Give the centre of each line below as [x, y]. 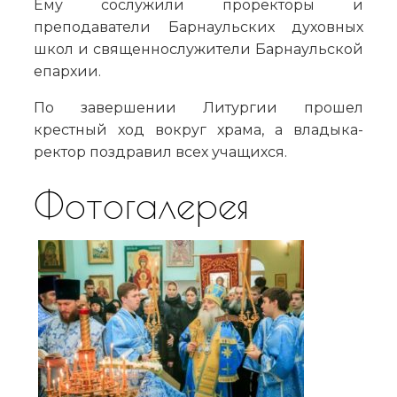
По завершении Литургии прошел [198, 108]
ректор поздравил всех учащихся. [160, 152]
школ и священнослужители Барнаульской [198, 49]
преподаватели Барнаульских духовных [198, 27]
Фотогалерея [141, 204]
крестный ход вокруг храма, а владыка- [198, 130]
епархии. [67, 71]
